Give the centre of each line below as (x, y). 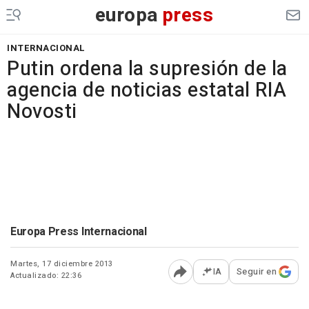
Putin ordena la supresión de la (147, 69)
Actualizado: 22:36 (46, 276)
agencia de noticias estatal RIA (147, 90)
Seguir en (256, 271)
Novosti (42, 112)
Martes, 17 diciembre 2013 (62, 264)
